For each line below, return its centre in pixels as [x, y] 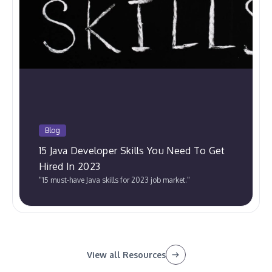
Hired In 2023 [70, 167]
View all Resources [126, 255]
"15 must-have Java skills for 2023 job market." [114, 180]
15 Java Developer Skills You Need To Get [132, 151]
